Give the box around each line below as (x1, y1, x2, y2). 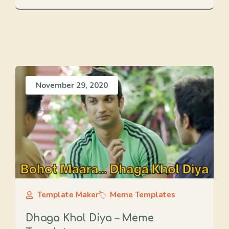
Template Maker (37, 190, 99, 200)
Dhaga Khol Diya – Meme (26, 212, 154, 224)
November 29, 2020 (36, 80, 108, 90)
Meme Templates (110, 190, 175, 200)
